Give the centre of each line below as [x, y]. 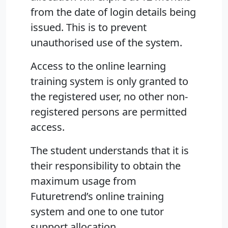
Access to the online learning [98, 66]
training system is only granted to [109, 81]
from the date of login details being [113, 12]
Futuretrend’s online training [97, 196]
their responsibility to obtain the [106, 166]
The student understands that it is [110, 151]
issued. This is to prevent [89, 27]
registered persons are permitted [109, 112]
